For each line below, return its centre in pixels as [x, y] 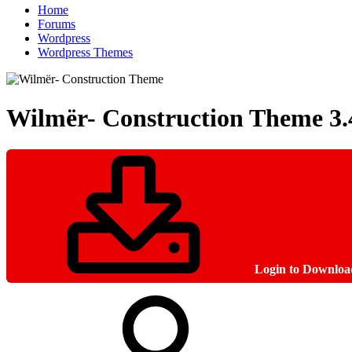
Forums [57, 24]
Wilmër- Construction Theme [168, 117]
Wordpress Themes [85, 53]
